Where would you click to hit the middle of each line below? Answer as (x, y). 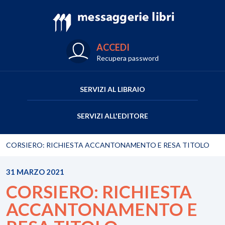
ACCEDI (113, 47)
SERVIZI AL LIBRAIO (113, 89)
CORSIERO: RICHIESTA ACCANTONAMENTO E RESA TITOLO (108, 145)
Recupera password (128, 58)
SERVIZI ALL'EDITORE (113, 116)
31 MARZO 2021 (35, 172)
